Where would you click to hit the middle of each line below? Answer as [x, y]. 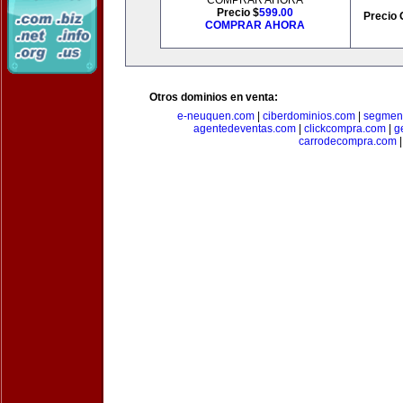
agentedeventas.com [244, 129]
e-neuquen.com [216, 116]
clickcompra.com [345, 129]
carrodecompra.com [347, 141]
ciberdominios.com [309, 116]
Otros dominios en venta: [214, 97]
